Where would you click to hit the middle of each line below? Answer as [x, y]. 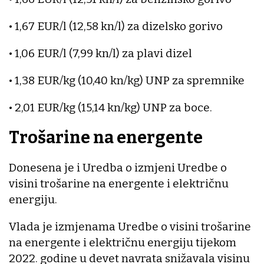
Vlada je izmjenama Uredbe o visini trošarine [130, 226]
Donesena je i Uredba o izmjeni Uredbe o [118, 167]
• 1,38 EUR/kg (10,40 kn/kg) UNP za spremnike [127, 81]
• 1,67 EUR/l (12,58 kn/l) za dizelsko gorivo [116, 27]
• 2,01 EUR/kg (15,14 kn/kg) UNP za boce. [110, 108]
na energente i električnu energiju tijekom [123, 242]
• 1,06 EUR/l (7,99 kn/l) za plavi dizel [100, 54]
